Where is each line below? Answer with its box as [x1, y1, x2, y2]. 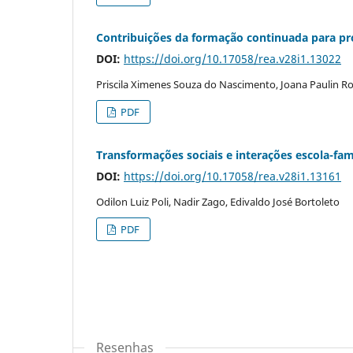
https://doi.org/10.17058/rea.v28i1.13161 [124, 168, 341, 184]
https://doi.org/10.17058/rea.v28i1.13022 [124, 50, 341, 66]
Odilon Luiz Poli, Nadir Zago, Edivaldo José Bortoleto [96, 194, 340, 209]
